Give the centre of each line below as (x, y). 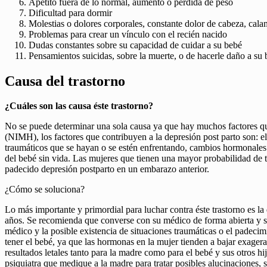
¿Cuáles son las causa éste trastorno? (79, 106)
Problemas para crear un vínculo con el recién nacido (128, 34)
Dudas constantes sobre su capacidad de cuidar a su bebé (135, 45)
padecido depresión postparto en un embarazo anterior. (107, 169)
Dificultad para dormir (70, 13)
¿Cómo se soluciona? (45, 190)
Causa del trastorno (65, 81)
